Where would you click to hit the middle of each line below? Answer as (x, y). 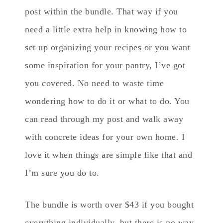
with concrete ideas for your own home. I (105, 137)
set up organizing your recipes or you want (108, 47)
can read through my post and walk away (104, 119)
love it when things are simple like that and (109, 155)
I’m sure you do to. (62, 172)
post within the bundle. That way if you (102, 11)
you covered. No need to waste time (94, 83)
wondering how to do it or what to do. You (107, 101)
